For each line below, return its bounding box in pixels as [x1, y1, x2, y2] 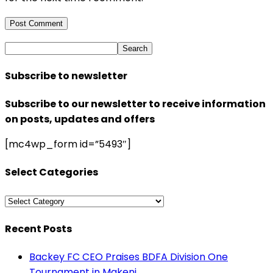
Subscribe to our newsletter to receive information [5, 97, 266, 112]
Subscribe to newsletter [5, 68, 127, 83]
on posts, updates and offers [5, 112, 155, 127]
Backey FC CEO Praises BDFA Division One [29, 250, 228, 264]
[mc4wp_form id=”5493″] [5, 137, 131, 152]
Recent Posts [5, 221, 72, 236]
